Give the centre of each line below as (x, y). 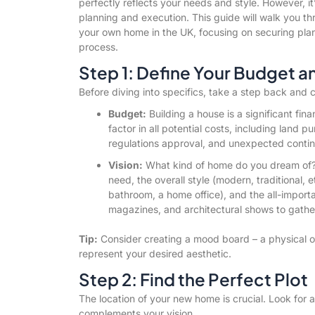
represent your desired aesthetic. (155, 253)
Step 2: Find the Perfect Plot (193, 279)
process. (98, 46)
